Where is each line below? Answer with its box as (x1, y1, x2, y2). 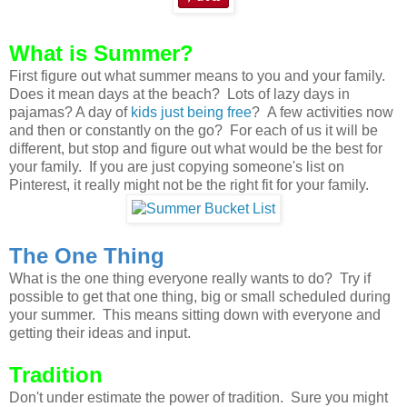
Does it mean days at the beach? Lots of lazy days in (9, 86, 350, 103)
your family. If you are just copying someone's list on (9, 159, 344, 175)
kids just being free (131, 104, 252, 121)
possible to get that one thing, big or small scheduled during (9, 289, 391, 305)
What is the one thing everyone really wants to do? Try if (9, 271, 371, 287)
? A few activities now (252, 104, 393, 121)
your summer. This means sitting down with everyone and (9, 307, 381, 323)
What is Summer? (9, 41, 194, 66)
